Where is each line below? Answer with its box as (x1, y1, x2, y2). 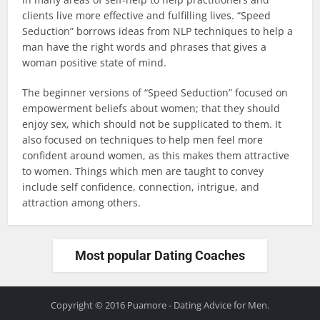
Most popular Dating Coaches (75, 248, 245, 263)
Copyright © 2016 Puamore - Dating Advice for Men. (51, 299, 269, 311)
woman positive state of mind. (22, 56, 167, 69)
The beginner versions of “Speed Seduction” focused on (22, 86, 289, 99)
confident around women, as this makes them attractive (22, 149, 290, 162)
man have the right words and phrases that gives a (22, 40, 267, 54)
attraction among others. (22, 196, 141, 209)
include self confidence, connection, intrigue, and (22, 180, 260, 194)
